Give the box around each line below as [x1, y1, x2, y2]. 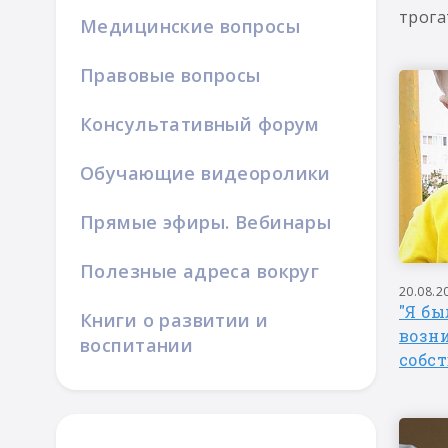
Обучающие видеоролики [80, 161, 331, 185]
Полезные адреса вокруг [80, 259, 320, 283]
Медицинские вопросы [80, 14, 300, 38]
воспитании [80, 333, 194, 357]
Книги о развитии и [80, 308, 269, 332]
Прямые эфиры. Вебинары [80, 210, 332, 234]
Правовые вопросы [80, 63, 261, 87]
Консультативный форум [80, 112, 320, 136]
